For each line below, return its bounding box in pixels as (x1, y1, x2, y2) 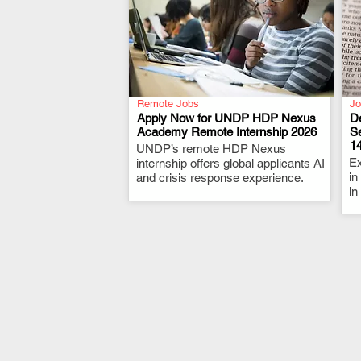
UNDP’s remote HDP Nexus (136, 142, 286, 156)
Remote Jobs (137, 98, 199, 110)
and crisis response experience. (136, 171, 304, 185)
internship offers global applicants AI (136, 156, 325, 170)
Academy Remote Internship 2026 (137, 125, 317, 139)
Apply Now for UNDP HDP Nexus (137, 111, 316, 125)
